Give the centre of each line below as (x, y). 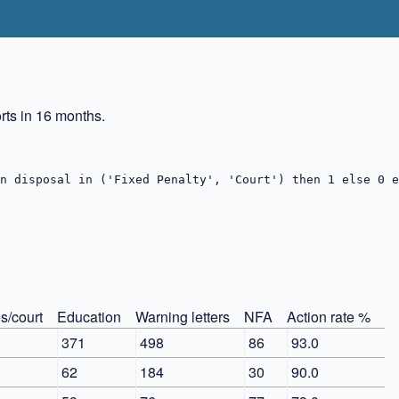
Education (89, 316)
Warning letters (183, 316)
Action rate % (329, 316)
